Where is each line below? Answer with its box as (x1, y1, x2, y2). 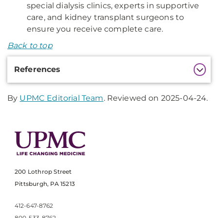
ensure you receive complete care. (27, 24, 163, 34)
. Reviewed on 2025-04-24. (103, 93, 208, 103)
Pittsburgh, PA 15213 (15, 180, 75, 188)
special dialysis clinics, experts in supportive (27, 1, 200, 10)
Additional (7, 57, 60, 69)
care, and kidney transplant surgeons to (27, 13, 184, 22)
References (14, 65, 61, 74)
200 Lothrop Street (15, 168, 72, 176)
